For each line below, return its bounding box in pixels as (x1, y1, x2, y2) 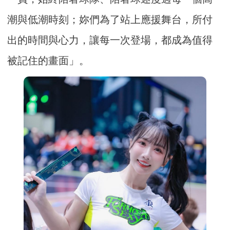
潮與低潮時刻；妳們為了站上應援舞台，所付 (7, 14, 213, 26)
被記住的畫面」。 (7, 55, 90, 67)
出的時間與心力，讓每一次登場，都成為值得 (7, 34, 213, 46)
